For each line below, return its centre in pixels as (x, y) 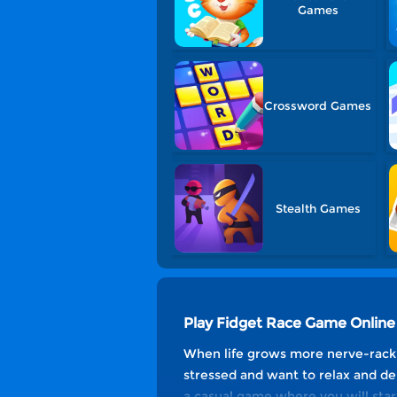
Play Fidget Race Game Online (289, 323)
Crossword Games (318, 105)
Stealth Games (318, 208)
